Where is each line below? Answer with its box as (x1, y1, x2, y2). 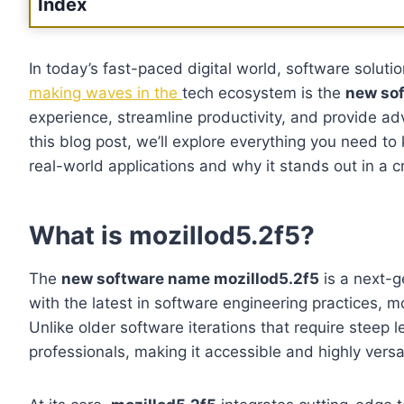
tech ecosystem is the (182, 84, 345, 103)
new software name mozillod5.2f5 (61, 270, 319, 289)
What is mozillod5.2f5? (29, 220, 315, 252)
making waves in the (29, 84, 182, 103)
